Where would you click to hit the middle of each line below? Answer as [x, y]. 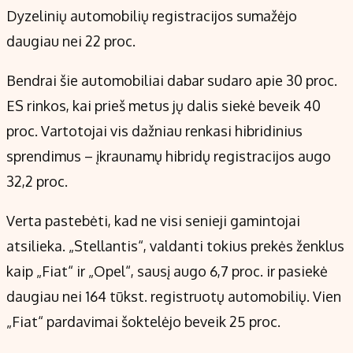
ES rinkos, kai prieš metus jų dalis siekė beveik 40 [163, 106]
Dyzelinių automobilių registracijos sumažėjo [152, 16]
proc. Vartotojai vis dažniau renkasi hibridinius [154, 131]
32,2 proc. [37, 182]
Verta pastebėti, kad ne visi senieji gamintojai [153, 221]
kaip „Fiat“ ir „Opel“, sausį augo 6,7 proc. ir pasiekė [167, 271]
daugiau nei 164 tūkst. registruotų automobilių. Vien [174, 297]
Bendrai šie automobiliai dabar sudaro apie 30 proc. [172, 81]
